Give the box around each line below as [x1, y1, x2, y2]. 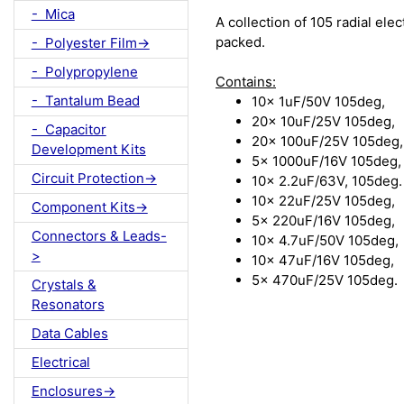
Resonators [31, 296, 105, 314]
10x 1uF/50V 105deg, [252, 93, 385, 111]
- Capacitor [31, 121, 106, 139]
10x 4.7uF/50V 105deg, [252, 232, 399, 250]
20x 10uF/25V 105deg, [252, 113, 395, 131]
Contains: [216, 73, 276, 91]
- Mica [31, 5, 75, 23]
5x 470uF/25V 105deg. [252, 271, 398, 289]
